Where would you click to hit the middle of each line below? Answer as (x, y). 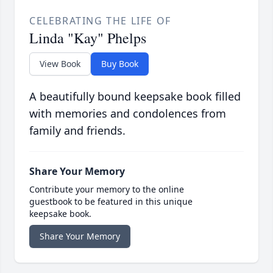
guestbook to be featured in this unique (111, 202)
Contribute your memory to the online (107, 190)
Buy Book (120, 64)
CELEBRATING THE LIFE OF (100, 21)
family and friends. (77, 131)
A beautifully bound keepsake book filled (135, 97)
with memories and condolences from (128, 114)
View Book (60, 64)
